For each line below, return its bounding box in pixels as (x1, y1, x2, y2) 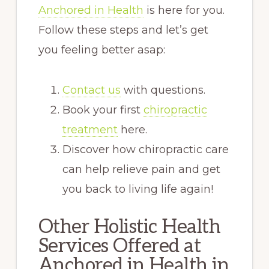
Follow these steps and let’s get (38, 23, 208, 37)
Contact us (62, 83, 121, 97)
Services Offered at (38, 235, 201, 258)
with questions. (120, 83, 208, 97)
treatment (62, 123, 118, 137)
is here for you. (143, 4, 225, 17)
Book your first (62, 103, 144, 117)
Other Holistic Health (38, 216, 221, 239)
